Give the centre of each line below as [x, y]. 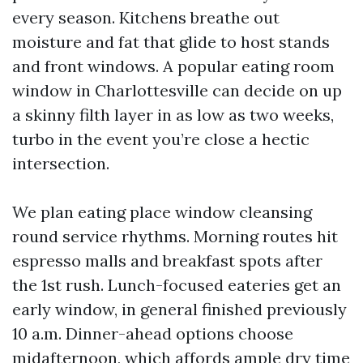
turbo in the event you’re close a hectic [161, 139]
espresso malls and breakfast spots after [167, 261]
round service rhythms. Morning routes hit [175, 236]
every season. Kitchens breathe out [146, 17]
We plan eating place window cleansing [162, 212]
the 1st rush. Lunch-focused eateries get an [177, 285]
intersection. [61, 163]
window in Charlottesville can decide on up [177, 90]
